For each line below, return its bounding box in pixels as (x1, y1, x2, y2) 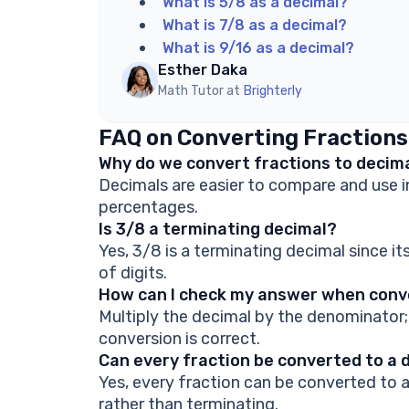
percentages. (99, 197, 198, 217)
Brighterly (244, 83, 302, 99)
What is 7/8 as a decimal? (163, 16, 347, 34)
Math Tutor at (158, 83, 240, 99)
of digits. (99, 263, 167, 283)
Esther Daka (158, 61, 247, 79)
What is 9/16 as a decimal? (163, 39, 354, 57)
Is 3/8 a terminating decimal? (99, 219, 337, 239)
